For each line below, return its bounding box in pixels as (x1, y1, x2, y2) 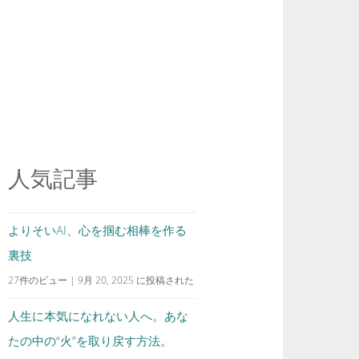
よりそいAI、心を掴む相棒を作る (8, 222, 188, 238)
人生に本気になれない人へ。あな (8, 308, 189, 324)
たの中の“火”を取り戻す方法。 (8, 333, 173, 349)
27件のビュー (8, 273, 68, 287)
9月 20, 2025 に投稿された (78, 273, 195, 287)
